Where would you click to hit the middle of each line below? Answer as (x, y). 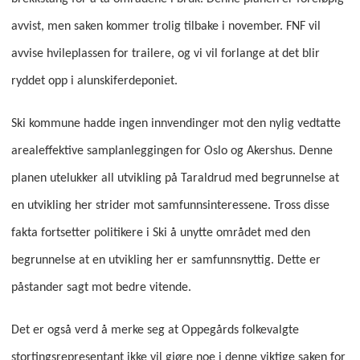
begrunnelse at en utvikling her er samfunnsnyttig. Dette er (166, 261)
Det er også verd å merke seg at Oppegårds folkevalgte (155, 330)
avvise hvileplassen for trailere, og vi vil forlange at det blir (165, 54)
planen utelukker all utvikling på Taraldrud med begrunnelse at (175, 179)
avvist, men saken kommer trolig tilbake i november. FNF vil (166, 27)
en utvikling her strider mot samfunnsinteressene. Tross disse (170, 206)
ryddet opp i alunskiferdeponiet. (94, 82)
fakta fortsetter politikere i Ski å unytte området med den (160, 233)
